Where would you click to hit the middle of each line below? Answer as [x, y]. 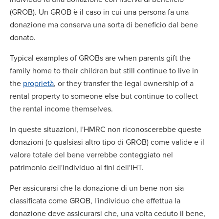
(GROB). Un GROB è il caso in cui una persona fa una [99, 12]
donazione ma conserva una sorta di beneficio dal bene [104, 24]
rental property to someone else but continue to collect [104, 96]
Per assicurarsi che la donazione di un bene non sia [97, 188]
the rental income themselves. [65, 109]
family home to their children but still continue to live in [104, 70]
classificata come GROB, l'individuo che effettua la [95, 200]
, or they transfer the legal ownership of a [124, 83]
